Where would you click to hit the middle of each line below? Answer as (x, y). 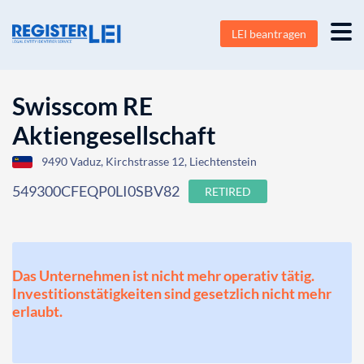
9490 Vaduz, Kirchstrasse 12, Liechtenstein (149, 161)
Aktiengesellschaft (114, 135)
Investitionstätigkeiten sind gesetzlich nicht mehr (172, 293)
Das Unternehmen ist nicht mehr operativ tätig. (163, 275)
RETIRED (228, 191)
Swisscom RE (82, 106)
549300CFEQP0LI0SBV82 (96, 191)
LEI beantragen (269, 34)
